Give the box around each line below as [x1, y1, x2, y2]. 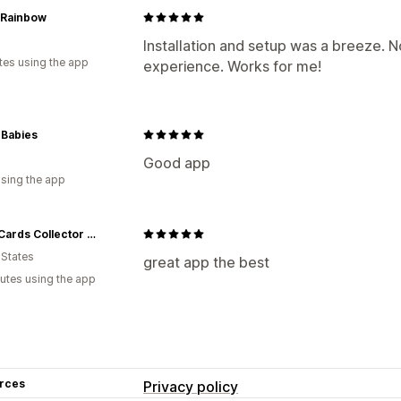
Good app [143, 153, 210, 172]
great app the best [143, 252, 269, 271]
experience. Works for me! [143, 56, 321, 75]
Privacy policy [143, 377, 238, 396]
